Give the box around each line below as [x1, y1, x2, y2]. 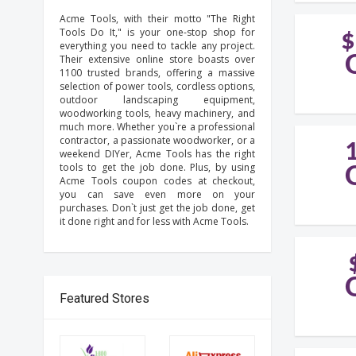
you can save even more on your [60, 188, 256, 201]
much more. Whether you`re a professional [60, 120, 256, 133]
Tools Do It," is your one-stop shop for [60, 25, 256, 39]
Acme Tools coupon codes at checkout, [60, 174, 256, 188]
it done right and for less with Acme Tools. [60, 215, 250, 228]
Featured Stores [60, 291, 150, 306]
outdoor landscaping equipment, [60, 93, 256, 106]
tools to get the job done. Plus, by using [60, 161, 256, 174]
